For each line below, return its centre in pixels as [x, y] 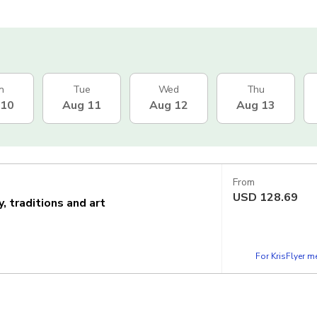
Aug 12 [169, 105]
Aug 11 [82, 105]
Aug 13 [256, 105]
